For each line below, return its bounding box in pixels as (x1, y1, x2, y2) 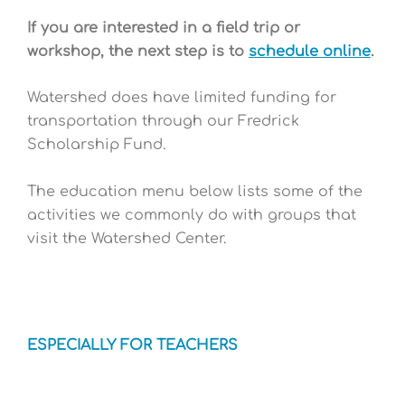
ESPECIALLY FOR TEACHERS (27, 337, 238, 354)
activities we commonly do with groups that (27, 206, 356, 223)
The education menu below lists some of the (27, 183, 363, 200)
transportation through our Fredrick (27, 113, 299, 130)
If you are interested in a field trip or (27, 19, 300, 36)
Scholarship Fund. (27, 137, 170, 154)
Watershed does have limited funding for (27, 89, 336, 107)
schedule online (249, 42, 371, 60)
